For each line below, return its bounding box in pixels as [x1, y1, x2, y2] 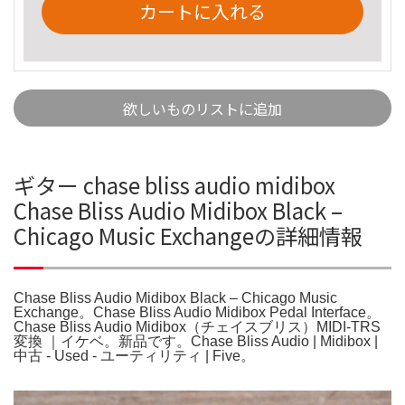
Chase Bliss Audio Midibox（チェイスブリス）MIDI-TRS [14, 318, 381, 334]
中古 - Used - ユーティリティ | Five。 [14, 347, 255, 363]
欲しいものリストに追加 [123, 97, 282, 119]
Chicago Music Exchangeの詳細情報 [14, 219, 363, 251]
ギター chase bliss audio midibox [14, 168, 335, 201]
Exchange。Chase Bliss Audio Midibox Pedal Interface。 [14, 304, 381, 320]
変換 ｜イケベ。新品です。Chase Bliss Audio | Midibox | [14, 333, 378, 349]
